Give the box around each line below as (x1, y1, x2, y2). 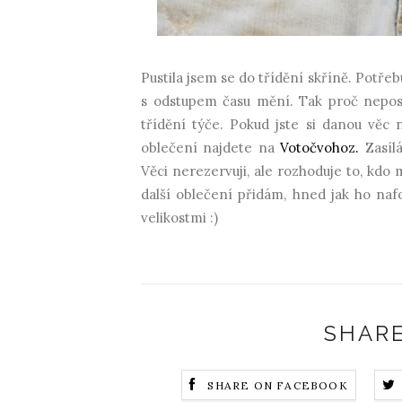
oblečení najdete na (141, 138, 281, 156)
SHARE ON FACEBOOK (207, 379, 348, 393)
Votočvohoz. (280, 138, 360, 156)
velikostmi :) (141, 208, 222, 226)
